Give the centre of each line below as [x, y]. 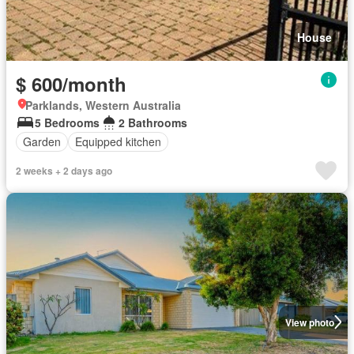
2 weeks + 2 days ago [64, 170]
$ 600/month [71, 83]
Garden [42, 142]
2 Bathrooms [153, 122]
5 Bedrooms [67, 122]
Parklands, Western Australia [103, 105]
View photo [309, 322]
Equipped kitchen [118, 142]
